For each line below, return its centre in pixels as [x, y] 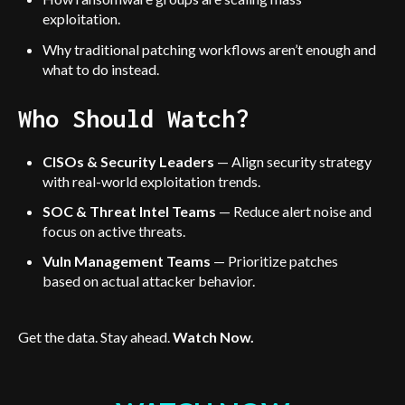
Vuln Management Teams [127, 261]
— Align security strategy [293, 162]
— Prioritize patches [275, 261]
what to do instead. [103, 69]
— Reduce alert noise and [294, 212]
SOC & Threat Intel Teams [130, 212]
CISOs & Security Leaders [129, 162]
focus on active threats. [116, 231]
